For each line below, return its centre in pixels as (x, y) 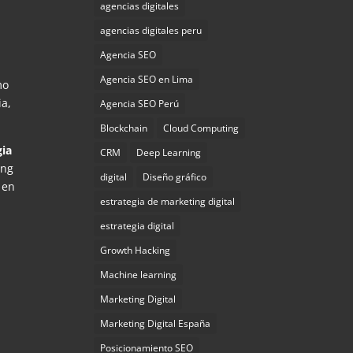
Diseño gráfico (175, 177)
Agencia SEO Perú (140, 104)
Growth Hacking (136, 250)
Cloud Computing (201, 128)
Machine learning (139, 275)
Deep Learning (169, 152)
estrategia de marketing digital (168, 201)
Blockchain (124, 128)
